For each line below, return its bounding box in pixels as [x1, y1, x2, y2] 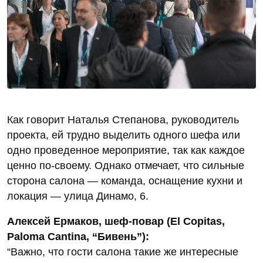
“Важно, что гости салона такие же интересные [7, 246, 238, 258]
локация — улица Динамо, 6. [7, 190, 149, 203]
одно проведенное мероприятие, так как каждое [7, 144, 245, 157]
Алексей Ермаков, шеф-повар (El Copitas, [7, 215, 225, 228]
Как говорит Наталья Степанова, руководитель [7, 114, 239, 126]
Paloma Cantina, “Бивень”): [7, 231, 149, 243]
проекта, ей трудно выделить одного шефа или [7, 129, 240, 141]
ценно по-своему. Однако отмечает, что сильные [7, 160, 244, 172]
